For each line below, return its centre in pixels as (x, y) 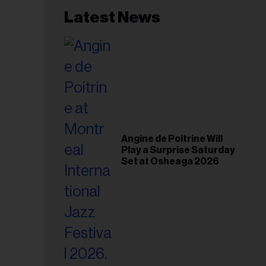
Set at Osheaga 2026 (170, 161)
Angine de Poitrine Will (172, 139)
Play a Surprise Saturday (178, 150)
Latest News (112, 18)
